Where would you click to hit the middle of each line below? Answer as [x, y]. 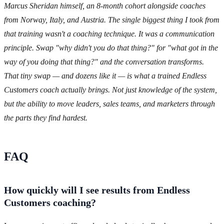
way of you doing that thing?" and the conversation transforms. [104, 62]
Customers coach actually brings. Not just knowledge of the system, [110, 90]
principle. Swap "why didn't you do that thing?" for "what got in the [111, 48]
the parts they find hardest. [46, 118]
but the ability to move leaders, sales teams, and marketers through [109, 104]
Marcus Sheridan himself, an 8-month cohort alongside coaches [105, 6]
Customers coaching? [50, 203]
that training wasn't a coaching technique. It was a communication [109, 34]
